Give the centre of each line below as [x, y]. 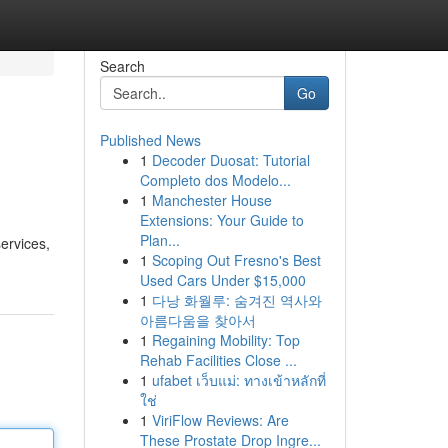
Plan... [159, 240]
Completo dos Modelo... [215, 180]
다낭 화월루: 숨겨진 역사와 [236, 300]
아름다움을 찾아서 [197, 320]
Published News [150, 140]
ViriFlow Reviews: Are [220, 420]
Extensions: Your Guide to [221, 220]
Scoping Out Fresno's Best [236, 260]
